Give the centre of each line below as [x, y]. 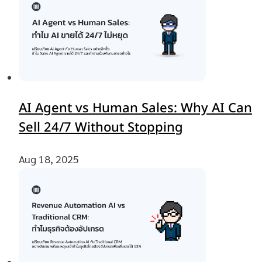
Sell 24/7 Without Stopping [101, 128]
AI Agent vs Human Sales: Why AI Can [135, 109]
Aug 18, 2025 [49, 159]
